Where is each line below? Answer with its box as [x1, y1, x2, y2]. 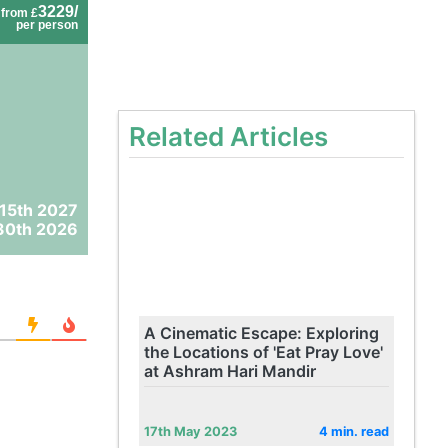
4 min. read [318, 424, 389, 439]
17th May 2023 [143, 424, 237, 439]
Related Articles [128, 121, 328, 152]
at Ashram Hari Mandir [143, 361, 316, 381]
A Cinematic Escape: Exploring [143, 323, 379, 343]
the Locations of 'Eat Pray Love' [143, 342, 383, 362]
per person [15, 18, 78, 32]
